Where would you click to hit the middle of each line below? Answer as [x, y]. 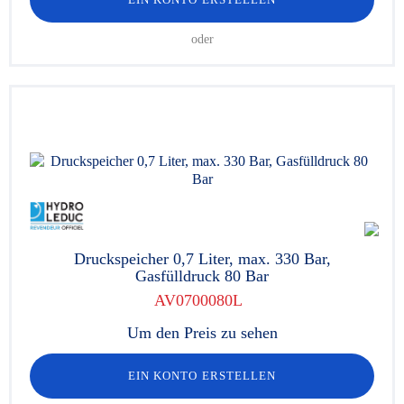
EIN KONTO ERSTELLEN [202, 376]
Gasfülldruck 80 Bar [202, 276]
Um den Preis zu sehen [202, 333]
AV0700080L [197, 300]
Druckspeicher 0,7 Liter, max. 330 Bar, [202, 259]
